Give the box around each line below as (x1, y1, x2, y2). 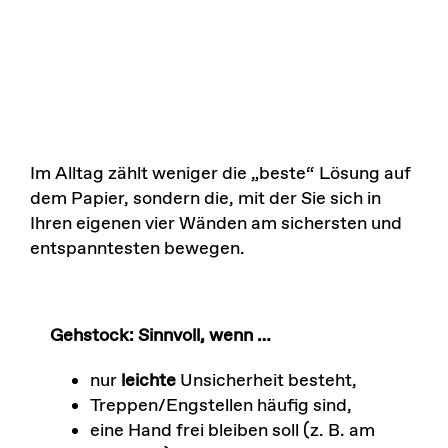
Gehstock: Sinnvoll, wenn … (49, 323, 271, 348)
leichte (120, 368, 176, 393)
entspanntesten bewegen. (29, 236, 245, 261)
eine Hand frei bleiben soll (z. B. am (89, 418, 375, 443)
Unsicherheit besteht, (175, 368, 357, 393)
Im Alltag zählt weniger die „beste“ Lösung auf (29, 161, 411, 186)
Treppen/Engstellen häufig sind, (89, 393, 352, 418)
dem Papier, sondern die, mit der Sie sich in (29, 186, 381, 211)
